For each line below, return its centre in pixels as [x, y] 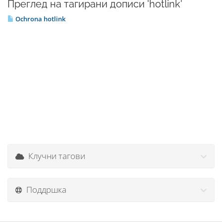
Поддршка [44, 190]
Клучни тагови [55, 156]
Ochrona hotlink [40, 19]
